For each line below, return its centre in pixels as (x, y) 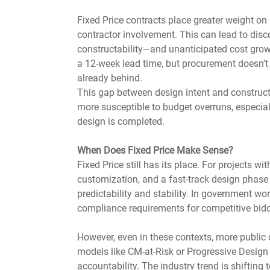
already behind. (110, 78)
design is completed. (121, 121)
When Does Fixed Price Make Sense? (155, 150)
